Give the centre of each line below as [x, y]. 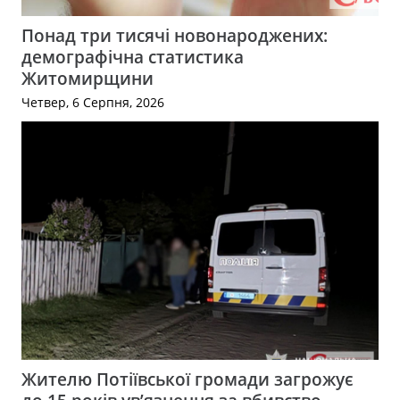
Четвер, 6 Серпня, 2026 [93, 103]
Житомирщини [87, 78]
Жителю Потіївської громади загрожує [187, 379]
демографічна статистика [133, 56]
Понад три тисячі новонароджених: [175, 35]
